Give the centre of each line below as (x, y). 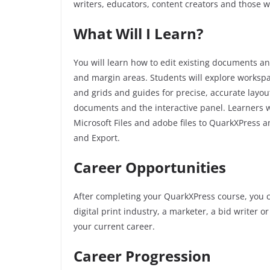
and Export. (97, 138)
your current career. (115, 227)
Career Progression (142, 256)
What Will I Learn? (138, 34)
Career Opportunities (150, 168)
